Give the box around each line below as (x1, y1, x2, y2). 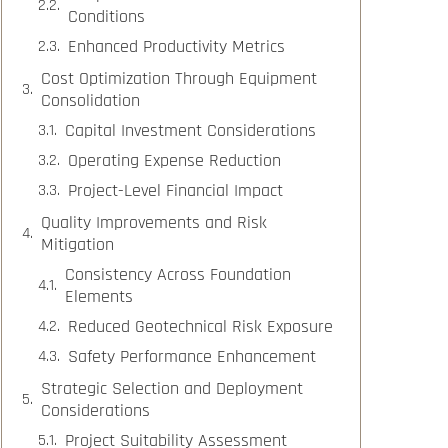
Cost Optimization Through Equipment (41, 67, 317, 91)
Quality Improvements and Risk (41, 211, 267, 235)
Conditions (68, 5, 145, 29)
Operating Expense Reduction (68, 149, 281, 173)
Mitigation (41, 233, 114, 257)
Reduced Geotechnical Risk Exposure (68, 315, 333, 339)
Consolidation (41, 89, 140, 113)
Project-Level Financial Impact (68, 179, 283, 203)
